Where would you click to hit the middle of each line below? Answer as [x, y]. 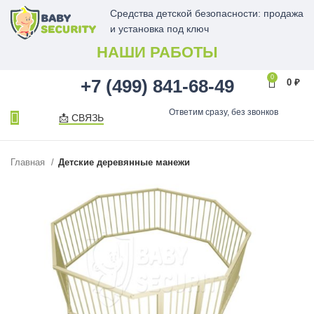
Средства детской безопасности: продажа [207, 13]
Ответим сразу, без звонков [223, 112]
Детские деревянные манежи [124, 162]
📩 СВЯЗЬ [81, 117]
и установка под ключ [159, 29]
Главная [29, 162]
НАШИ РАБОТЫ [157, 52]
